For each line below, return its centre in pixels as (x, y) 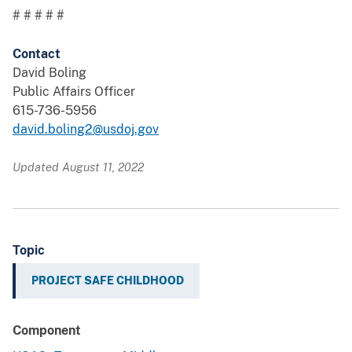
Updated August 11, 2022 (78, 167)
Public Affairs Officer (74, 92)
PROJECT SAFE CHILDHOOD (108, 281)
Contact (37, 54)
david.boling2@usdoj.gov (86, 130)
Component (47, 331)
